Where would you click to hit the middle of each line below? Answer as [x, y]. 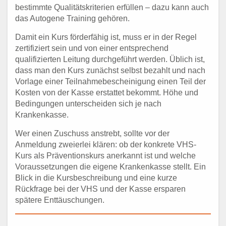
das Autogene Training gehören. [72, 18]
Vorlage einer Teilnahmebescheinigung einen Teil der [110, 81]
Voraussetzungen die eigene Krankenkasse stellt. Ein [110, 166]
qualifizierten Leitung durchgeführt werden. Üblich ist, [110, 59]
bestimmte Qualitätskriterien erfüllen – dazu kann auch [112, 7]
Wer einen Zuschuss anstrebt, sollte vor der [92, 133]
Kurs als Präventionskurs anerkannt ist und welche [105, 155]
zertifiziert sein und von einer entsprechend [92, 48]
